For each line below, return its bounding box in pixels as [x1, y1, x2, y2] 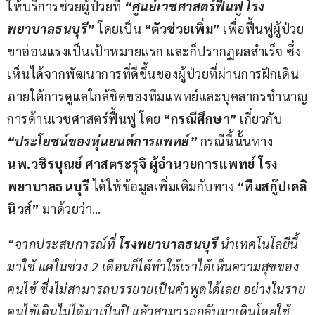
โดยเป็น [98, 20, 145, 37]
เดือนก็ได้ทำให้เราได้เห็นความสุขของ [98, 257, 299, 274]
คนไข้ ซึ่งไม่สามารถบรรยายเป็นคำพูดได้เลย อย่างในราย [7, 280, 305, 297]
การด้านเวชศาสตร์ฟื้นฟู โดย [7, 110, 164, 127]
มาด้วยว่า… [39, 200, 101, 217]
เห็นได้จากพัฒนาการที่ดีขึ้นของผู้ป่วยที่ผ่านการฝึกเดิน [7, 65, 299, 82]
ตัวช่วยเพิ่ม [151, 20, 213, 37]
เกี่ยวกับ [236, 110, 285, 127]
